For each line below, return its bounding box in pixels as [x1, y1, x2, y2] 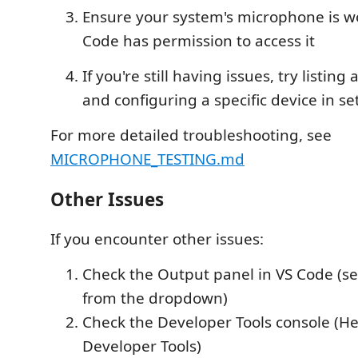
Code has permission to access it [82, 30, 315, 51]
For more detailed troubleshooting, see [50, 125, 332, 145]
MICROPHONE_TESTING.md [50, 149, 245, 169]
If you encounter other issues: [50, 229, 264, 249]
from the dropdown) [82, 288, 228, 308]
